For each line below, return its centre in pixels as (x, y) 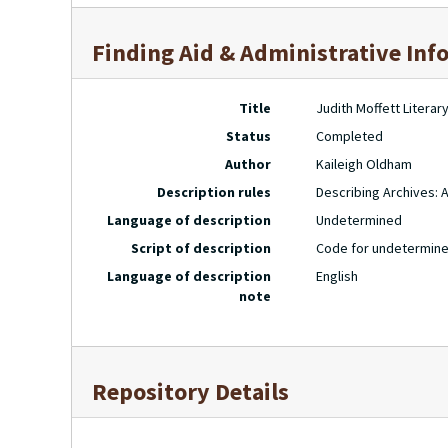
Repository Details (190, 391)
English (337, 276)
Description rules (214, 192)
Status (249, 136)
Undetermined (359, 220)
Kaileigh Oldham (364, 164)
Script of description (201, 248)
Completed (350, 136)
